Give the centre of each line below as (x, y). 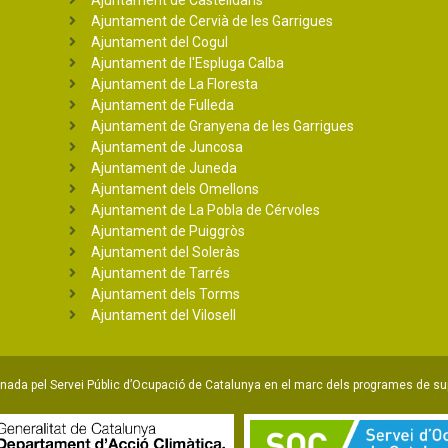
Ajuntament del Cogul (160, 41)
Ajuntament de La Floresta (175, 83)
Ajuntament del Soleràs (166, 251)
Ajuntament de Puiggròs (168, 230)
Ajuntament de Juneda (164, 167)
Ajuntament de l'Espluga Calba (188, 62)
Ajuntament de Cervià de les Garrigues (212, 20)
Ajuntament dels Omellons (175, 188)
